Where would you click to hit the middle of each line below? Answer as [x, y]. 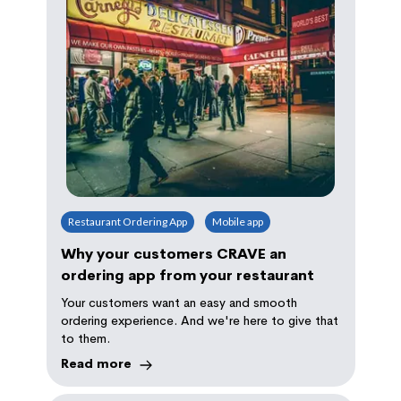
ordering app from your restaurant [187, 275]
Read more [96, 363]
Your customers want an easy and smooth [179, 302]
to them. [85, 338]
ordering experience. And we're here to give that [199, 320]
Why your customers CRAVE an [173, 253]
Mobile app [237, 221]
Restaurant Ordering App [127, 221]
